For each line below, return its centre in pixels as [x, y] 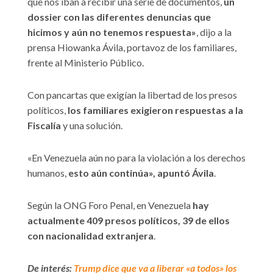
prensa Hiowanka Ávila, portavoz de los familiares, [132, 48]
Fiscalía [44, 126]
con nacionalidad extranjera [90, 236]
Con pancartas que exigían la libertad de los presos [132, 95]
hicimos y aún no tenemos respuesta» [112, 32]
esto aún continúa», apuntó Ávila [141, 173]
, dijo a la [214, 32]
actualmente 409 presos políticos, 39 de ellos [129, 221]
